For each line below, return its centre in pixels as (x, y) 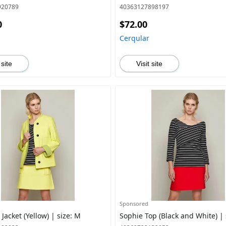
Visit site (149, 64)
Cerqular (134, 38)
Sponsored (134, 204)
